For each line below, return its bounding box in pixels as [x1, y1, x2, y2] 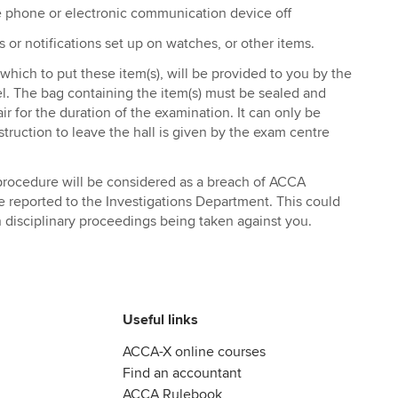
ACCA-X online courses [123, 343, 266, 361]
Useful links [123, 311, 198, 329]
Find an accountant [123, 364, 242, 382]
